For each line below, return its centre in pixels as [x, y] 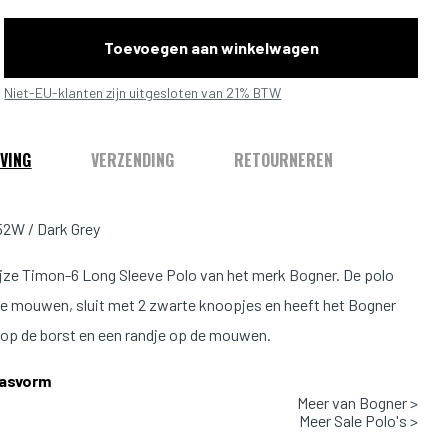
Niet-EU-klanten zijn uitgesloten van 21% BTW [143, 92]
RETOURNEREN [284, 160]
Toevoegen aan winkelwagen [211, 47]
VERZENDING [133, 160]
